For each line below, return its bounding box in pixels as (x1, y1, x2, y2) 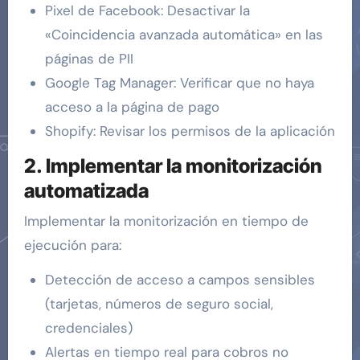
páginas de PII (44, 50, 133, 68)
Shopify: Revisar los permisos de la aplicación (44, 122, 335, 141)
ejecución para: (23, 235, 121, 254)
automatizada (23, 179, 149, 203)
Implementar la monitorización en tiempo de (23, 211, 309, 230)
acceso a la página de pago (44, 98, 219, 117)
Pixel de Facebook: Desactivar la (44, 2, 250, 20)
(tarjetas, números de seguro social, (44, 294, 273, 313)
